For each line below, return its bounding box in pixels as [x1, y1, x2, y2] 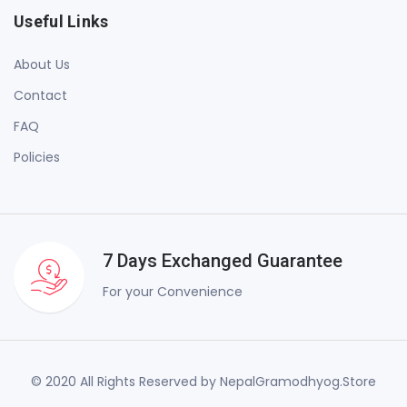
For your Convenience [103, 283, 243, 301]
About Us [14, 55, 70, 74]
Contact [14, 86, 67, 104]
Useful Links [14, 12, 109, 31]
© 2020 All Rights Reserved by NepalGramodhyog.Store [31, 372, 376, 391]
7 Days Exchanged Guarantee [103, 250, 342, 272]
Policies [14, 148, 60, 166]
